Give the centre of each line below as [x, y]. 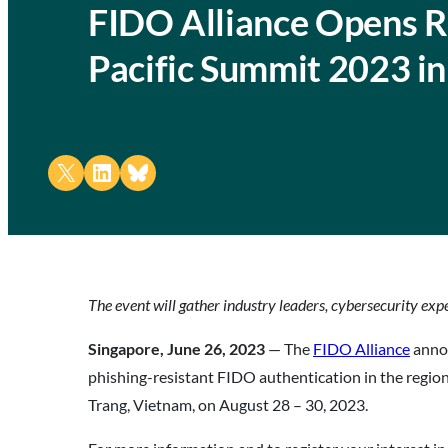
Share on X [60, 171]
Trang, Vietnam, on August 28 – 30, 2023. [228, 404]
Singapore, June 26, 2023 [178, 348]
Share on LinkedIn [133, 171]
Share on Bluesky [166, 171]
